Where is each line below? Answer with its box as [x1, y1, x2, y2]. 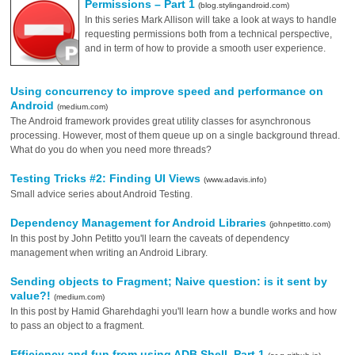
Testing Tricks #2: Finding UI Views [10, 172, 204, 185]
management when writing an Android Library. [10, 247, 208, 258]
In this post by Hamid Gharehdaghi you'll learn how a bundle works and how [10, 306, 338, 317]
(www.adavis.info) [204, 175, 267, 184]
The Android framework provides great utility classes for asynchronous [10, 116, 311, 127]
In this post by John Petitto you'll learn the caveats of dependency [10, 233, 290, 244]
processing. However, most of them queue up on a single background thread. [10, 130, 341, 141]
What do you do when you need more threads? [10, 144, 212, 155]
